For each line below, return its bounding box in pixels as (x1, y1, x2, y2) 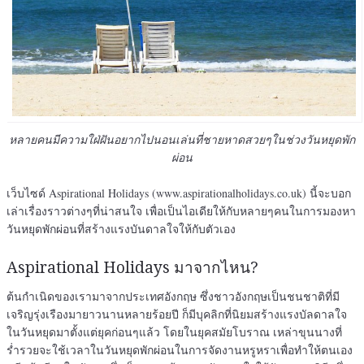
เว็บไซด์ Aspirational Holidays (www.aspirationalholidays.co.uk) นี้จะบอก (6, 185, 351, 201)
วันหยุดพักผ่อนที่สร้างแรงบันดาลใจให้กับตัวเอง (6, 221, 236, 237)
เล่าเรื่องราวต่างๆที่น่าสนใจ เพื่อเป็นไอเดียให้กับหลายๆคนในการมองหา (6, 203, 356, 219)
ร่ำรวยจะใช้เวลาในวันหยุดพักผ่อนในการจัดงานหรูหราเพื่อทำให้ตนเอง (6, 342, 353, 358)
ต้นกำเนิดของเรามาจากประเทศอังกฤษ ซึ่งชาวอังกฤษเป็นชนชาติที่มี (6, 288, 340, 305)
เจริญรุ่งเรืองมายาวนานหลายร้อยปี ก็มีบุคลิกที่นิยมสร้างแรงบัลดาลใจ (6, 306, 347, 323)
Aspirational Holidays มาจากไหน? (6, 258, 258, 278)
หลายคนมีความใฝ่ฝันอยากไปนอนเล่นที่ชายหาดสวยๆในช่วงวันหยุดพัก (9, 132, 355, 148)
